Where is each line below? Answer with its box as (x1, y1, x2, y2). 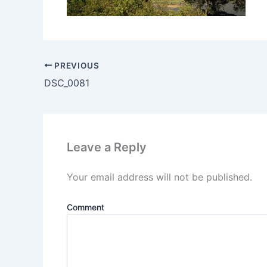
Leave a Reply (67, 139, 147, 154)
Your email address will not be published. (67, 170, 252, 183)
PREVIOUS (52, 60, 100, 70)
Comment (67, 201, 104, 212)
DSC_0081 (44, 76, 89, 89)
